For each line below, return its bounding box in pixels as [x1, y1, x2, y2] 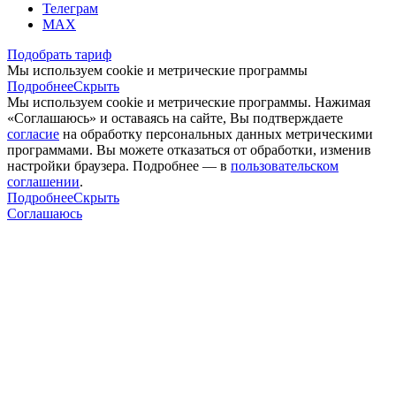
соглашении [7, 173, 80, 189]
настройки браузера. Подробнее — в [7, 157, 231, 173]
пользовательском [231, 157, 339, 173]
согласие [7, 126, 59, 141]
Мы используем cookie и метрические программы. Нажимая [7, 94, 370, 110]
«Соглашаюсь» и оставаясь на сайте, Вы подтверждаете [7, 110, 343, 126]
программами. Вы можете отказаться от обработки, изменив [7, 141, 371, 157]
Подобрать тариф [7, 46, 111, 62]
